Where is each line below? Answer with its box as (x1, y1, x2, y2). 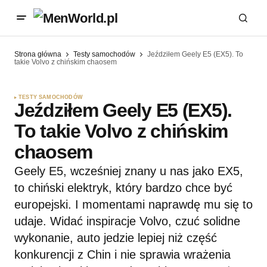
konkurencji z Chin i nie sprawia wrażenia (14, 248, 231, 262)
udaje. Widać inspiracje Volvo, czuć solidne (14, 215, 240, 228)
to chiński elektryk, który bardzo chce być (14, 181, 232, 195)
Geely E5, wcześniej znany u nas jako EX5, (14, 164, 243, 178)
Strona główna (14, 50, 61, 58)
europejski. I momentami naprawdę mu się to (14, 198, 253, 212)
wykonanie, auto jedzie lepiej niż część (14, 231, 217, 245)
